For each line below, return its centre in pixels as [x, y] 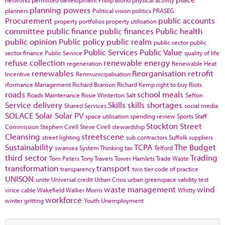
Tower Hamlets [135, 158]
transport [113, 168]
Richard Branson [94, 84]
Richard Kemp [136, 84]
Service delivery [34, 105]
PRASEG [163, 11]
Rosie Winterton [103, 95]
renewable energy [137, 63]
